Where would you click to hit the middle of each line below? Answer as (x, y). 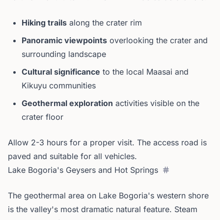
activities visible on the (156, 103)
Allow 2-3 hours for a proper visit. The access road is (107, 142)
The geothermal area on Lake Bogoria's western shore (108, 195)
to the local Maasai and (144, 72)
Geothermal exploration (67, 103)
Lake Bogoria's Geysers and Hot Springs (83, 170)
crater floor (42, 117)
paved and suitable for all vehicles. (72, 156)
